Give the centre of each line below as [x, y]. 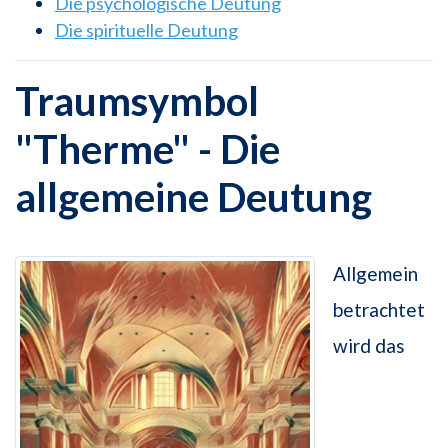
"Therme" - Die [147, 149]
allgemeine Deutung [193, 197]
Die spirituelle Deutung [146, 30]
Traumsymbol [137, 101]
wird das [369, 346]
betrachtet [379, 310]
